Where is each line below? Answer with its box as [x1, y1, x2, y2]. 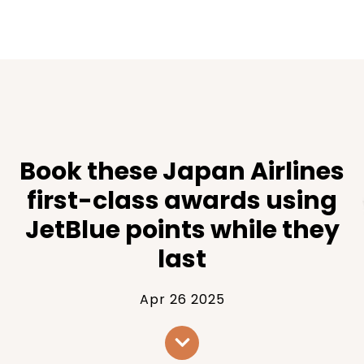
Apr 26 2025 [139, 289, 225, 309]
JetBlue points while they [24, 212, 340, 247]
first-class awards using [27, 183, 337, 218]
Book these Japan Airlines [19, 154, 344, 188]
